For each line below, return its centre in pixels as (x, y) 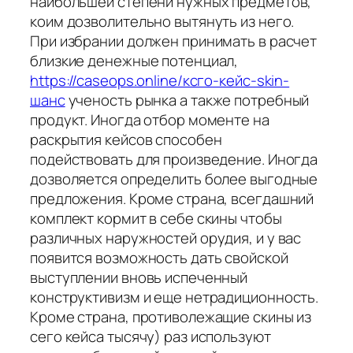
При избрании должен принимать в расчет (174, 41)
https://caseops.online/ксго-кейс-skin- (160, 80)
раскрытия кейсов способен (126, 139)
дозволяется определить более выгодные (174, 178)
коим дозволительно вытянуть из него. (162, 21)
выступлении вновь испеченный (139, 277)
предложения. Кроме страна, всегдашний (172, 198)
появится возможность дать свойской (159, 257)
